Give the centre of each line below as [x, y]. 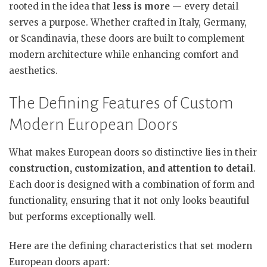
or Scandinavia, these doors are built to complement [127, 38]
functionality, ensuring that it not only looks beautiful [129, 200]
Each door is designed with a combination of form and [132, 184]
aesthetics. [33, 71]
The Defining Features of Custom [121, 103]
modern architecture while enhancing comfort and [124, 55]
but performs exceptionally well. [82, 216]
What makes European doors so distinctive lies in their [133, 152]
